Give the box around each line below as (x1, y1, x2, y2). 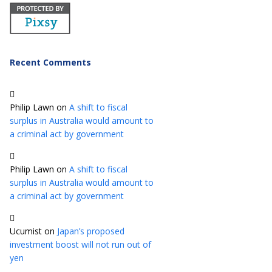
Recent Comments (10, 56, 91, 69)
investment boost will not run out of (10, 239, 151, 251)
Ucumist (10, 225, 42, 237)
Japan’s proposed (57, 225, 124, 237)
